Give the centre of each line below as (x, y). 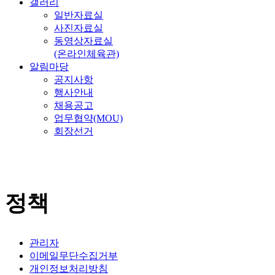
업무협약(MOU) (88, 118)
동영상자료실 (83, 41)
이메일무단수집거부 (74, 255)
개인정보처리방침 (69, 268)
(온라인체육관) (87, 54)
